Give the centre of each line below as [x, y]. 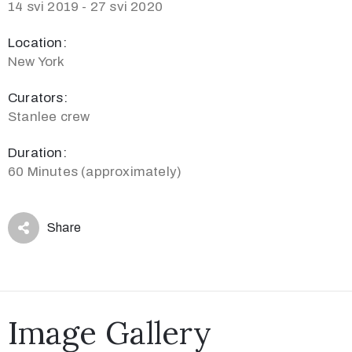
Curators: [38, 98]
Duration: [37, 153]
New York [37, 62]
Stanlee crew [49, 117]
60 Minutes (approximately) [95, 172]
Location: [37, 43]
